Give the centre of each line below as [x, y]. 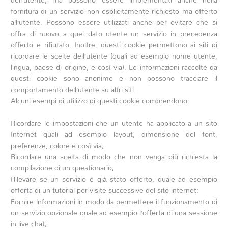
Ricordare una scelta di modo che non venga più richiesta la [114, 156]
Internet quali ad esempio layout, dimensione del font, [114, 134]
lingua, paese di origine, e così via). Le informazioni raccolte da [114, 67]
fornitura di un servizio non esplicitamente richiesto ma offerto [114, 11]
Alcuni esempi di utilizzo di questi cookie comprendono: [100, 101]
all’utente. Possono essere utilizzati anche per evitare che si [114, 22]
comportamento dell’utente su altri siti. [74, 90]
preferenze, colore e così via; [58, 145]
